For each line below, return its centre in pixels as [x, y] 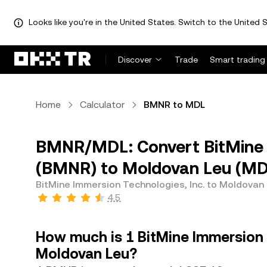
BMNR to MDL [174, 105]
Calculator [102, 105]
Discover [135, 60]
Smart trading [237, 60]
